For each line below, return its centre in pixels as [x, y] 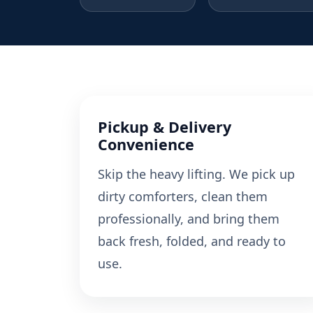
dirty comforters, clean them [183, 197]
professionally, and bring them [189, 219]
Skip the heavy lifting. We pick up [196, 174]
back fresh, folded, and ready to [192, 241]
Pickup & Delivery [165, 127]
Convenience [146, 145]
